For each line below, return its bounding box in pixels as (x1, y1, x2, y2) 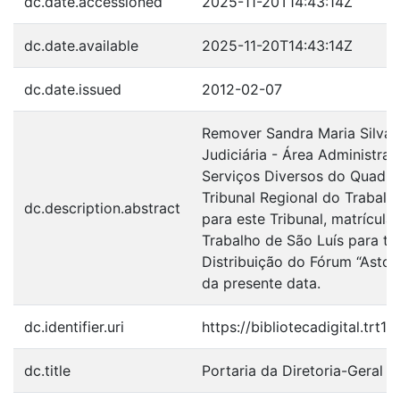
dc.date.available (24, 37, 138, 54)
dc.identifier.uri (24, 318, 124, 336)
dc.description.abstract (24, 199, 180, 217)
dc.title (24, 362, 71, 379)
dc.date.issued (24, 80, 121, 98)
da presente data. (202, 274, 321, 292)
